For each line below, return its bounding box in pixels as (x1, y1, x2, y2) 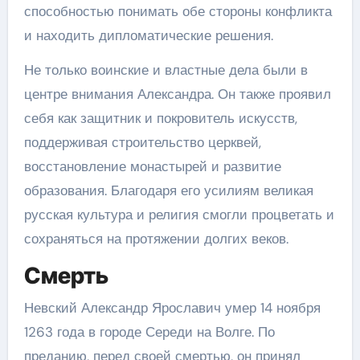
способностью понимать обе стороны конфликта (23, 2, 332, 20)
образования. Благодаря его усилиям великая (23, 182, 313, 199)
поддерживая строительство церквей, (23, 133, 261, 151)
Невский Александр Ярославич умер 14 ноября (23, 298, 321, 317)
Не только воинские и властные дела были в (23, 61, 308, 79)
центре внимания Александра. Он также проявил (23, 85, 331, 103)
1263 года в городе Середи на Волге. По (23, 322, 275, 341)
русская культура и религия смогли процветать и (23, 206, 334, 223)
